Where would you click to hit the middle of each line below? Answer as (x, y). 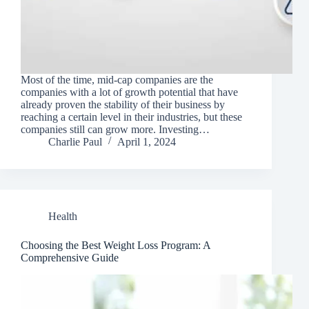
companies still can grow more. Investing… (115, 129)
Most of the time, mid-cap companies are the (117, 79)
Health (63, 216)
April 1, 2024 (147, 141)
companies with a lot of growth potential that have (129, 92)
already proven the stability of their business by (123, 104)
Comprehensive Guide (70, 257)
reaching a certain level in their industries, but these (131, 117)
